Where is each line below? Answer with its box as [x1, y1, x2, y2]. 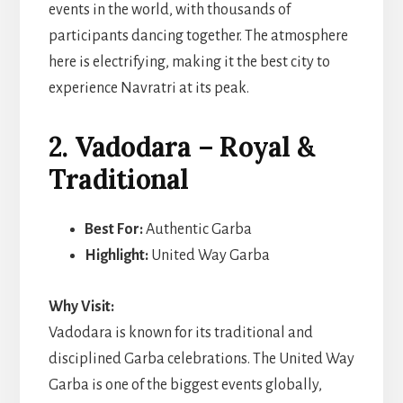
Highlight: [84, 246, 148, 264]
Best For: [84, 220, 143, 237]
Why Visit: [48, 298, 114, 315]
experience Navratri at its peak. [48, 79, 249, 96]
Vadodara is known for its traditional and [48, 324, 313, 341]
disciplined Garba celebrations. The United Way [48, 350, 354, 367]
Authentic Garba [142, 220, 252, 237]
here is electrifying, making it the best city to [48, 53, 330, 70]
